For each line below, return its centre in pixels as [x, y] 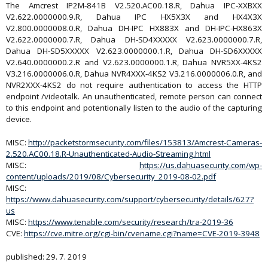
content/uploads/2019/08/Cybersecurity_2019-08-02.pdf [111, 176]
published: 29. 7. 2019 [46, 257]
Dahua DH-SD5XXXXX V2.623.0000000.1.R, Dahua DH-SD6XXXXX [134, 51]
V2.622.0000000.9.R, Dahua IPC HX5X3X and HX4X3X [134, 17]
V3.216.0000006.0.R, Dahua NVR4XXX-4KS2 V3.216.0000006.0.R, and [134, 74]
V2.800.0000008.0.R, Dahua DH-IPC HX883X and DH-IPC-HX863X [134, 28]
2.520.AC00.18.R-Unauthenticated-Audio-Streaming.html [108, 154]
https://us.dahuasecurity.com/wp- [201, 165]
